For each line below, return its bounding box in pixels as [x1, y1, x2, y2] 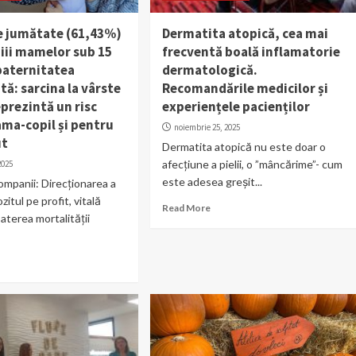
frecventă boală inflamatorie [161, 42, 340, 60]
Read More [161, 201, 211, 214]
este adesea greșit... [161, 174, 262, 188]
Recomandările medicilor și [161, 79, 328, 97]
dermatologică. [161, 60, 257, 79]
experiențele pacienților [161, 97, 310, 115]
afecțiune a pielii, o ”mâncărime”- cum [161, 157, 342, 171]
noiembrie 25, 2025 [173, 121, 240, 133]
